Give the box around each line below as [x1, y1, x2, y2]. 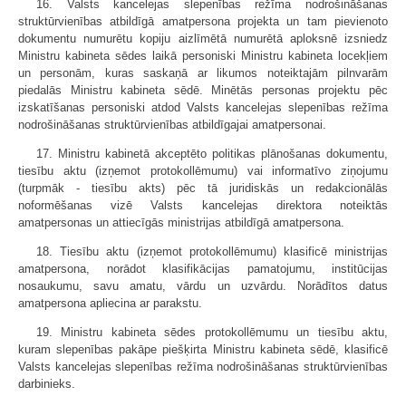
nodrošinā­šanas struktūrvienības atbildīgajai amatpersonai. [18, 118, 326, 131]
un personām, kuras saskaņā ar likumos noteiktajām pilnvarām [18, 66, 388, 80]
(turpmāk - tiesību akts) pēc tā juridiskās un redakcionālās [18, 181, 388, 195]
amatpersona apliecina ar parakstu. [18, 296, 202, 310]
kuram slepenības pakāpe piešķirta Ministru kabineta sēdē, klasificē [18, 343, 388, 356]
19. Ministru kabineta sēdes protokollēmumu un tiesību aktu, [36, 325, 388, 339]
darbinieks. [18, 377, 75, 391]
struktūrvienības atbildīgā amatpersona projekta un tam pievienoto [18, 14, 388, 28]
